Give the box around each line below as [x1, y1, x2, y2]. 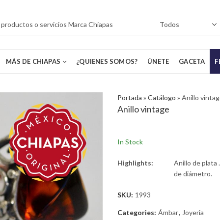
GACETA [179, 57, 205, 65]
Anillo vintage [117, 104, 169, 114]
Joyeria [182, 208, 204, 217]
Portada [117, 93, 142, 102]
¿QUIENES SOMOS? [76, 57, 138, 65]
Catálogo [148, 93, 176, 102]
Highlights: [117, 159, 153, 167]
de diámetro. [174, 169, 212, 178]
